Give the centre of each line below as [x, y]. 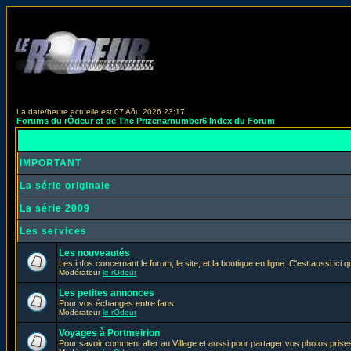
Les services [53, 231]
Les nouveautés [94, 253]
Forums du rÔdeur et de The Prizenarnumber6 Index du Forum [146, 121]
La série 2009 [55, 208]
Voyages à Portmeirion [109, 333]
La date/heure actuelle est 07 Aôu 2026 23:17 [101, 112]
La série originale [65, 186]
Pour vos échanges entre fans [116, 303]
